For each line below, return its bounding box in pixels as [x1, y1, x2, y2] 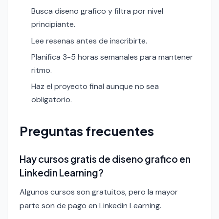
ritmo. [31, 65, 52, 75]
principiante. [31, 19, 75, 30]
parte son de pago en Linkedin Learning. [20, 200, 161, 211]
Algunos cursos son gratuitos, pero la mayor [20, 187, 178, 197]
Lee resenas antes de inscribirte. [31, 35, 147, 46]
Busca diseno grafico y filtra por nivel [31, 6, 163, 17]
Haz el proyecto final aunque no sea [31, 81, 159, 92]
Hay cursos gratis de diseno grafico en [20, 153, 191, 165]
